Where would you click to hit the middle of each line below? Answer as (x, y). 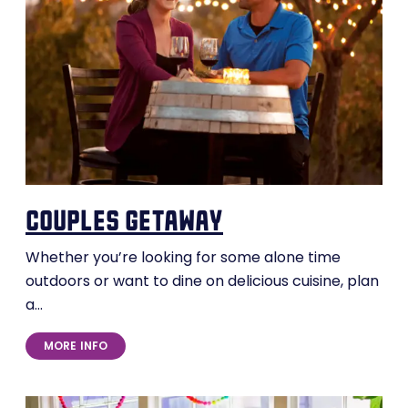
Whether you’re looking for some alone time (183, 259)
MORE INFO (76, 347)
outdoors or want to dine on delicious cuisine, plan (202, 282)
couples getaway (124, 221)
